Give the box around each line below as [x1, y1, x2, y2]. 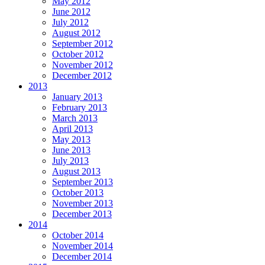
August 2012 [52, 28, 101, 38]
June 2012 [52, 7, 91, 17]
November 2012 [52, 60, 113, 70]
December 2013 [52, 209, 112, 219]
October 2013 [52, 188, 104, 198]
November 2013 [52, 198, 113, 209]
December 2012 [52, 70, 112, 81]
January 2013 [52, 92, 102, 102]
